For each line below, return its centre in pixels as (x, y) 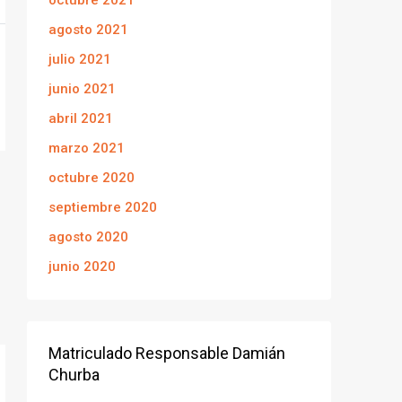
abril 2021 (81, 118)
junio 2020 (82, 267)
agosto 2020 (88, 237)
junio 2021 (82, 89)
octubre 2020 (92, 178)
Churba (74, 375)
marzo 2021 (87, 148)
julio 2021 (80, 59)
